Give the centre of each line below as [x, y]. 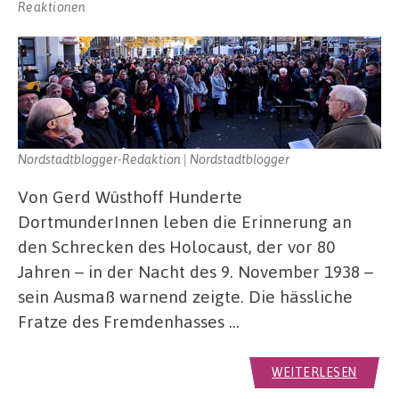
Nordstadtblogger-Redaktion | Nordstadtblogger [154, 158]
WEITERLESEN [314, 372]
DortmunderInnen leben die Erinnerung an [185, 222]
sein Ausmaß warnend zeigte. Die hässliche [185, 297]
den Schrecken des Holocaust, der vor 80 [176, 247]
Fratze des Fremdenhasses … [129, 322]
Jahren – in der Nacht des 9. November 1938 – [195, 272]
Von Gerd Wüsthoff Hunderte [130, 197]
